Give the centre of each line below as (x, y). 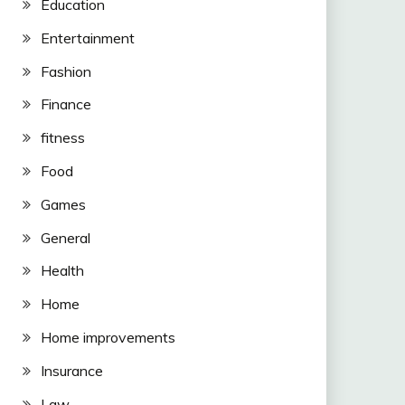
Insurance (71, 370)
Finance (66, 104)
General (65, 237)
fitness (62, 138)
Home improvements (108, 337)
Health (62, 271)
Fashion (66, 71)
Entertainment (87, 38)
